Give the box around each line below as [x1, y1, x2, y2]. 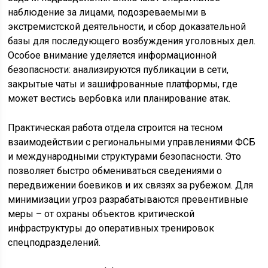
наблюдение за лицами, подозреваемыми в [8, 7, 207, 19]
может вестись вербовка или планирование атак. [8, 93, 231, 105]
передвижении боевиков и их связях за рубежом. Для [8, 179, 254, 191]
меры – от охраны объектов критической [8, 208, 195, 220]
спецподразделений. [8, 237, 101, 249]
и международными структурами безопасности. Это [8, 151, 242, 163]
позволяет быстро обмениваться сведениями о [8, 165, 223, 177]
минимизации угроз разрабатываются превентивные [8, 194, 249, 206]
